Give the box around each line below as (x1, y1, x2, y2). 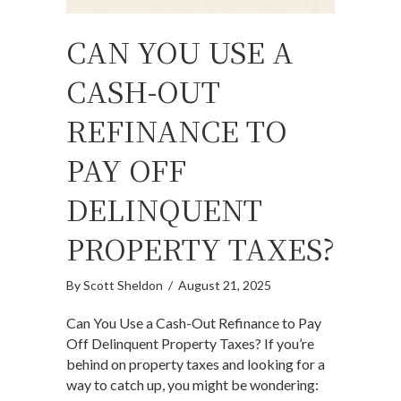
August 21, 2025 (178, 277, 271, 294)
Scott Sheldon (83, 277, 163, 294)
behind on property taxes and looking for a (66, 355, 325, 373)
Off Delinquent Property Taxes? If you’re (66, 335, 314, 353)
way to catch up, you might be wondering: (66, 376, 319, 394)
